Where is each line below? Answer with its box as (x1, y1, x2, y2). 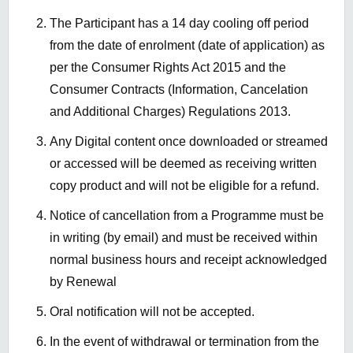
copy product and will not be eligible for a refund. (50, 179, 319, 193)
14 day (172, 17, 210, 31)
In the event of (50, 335, 128, 349)
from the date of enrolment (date (50, 39, 229, 53)
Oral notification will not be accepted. (50, 305, 255, 319)
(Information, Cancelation (168, 83, 308, 97)
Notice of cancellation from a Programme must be (50, 209, 324, 223)
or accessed (50, 157, 121, 171)
